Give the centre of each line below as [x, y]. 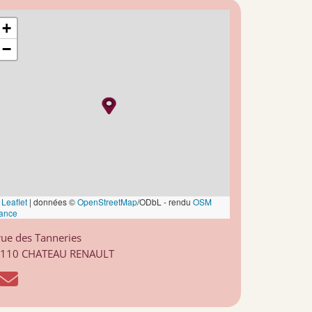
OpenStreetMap [107, 202]
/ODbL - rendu [165, 202]
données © [54, 202]
